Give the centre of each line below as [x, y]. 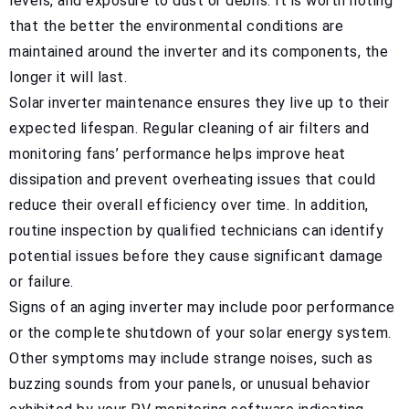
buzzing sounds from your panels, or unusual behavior [189, 383]
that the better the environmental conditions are [176, 26]
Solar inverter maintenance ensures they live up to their [199, 102]
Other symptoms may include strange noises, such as [191, 358]
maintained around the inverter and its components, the [199, 51]
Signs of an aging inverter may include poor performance [202, 307]
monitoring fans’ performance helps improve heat [178, 153]
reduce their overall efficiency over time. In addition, [189, 204]
